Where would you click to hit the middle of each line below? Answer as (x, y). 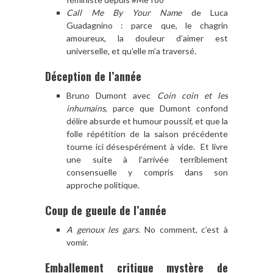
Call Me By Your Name (124, 12)
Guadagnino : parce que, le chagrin (147, 25)
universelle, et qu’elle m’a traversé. (131, 51)
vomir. (77, 242)
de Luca (205, 12)
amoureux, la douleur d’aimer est (147, 38)
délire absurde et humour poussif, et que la (147, 121)
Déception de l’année (93, 76)
